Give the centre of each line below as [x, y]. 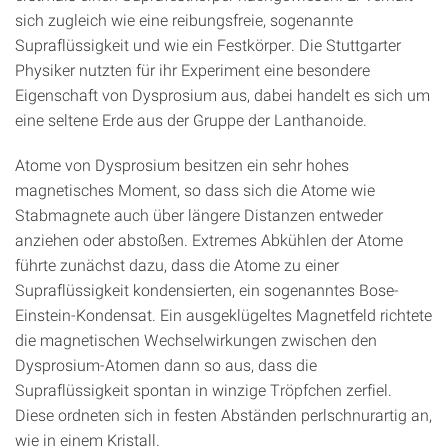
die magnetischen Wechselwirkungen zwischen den [196, 340]
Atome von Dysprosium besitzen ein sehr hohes [182, 165]
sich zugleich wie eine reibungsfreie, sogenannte [184, 20]
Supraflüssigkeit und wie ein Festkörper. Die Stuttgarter [208, 45]
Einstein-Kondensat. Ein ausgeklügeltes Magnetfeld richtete [223, 315]
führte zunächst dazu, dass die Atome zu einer [177, 265]
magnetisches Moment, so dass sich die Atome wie [195, 190]
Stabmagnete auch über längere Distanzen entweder [199, 215]
